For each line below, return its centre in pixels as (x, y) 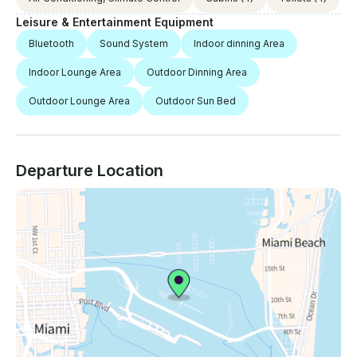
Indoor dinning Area (239, 44)
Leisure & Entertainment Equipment (115, 22)
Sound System (134, 44)
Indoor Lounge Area (75, 73)
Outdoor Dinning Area (197, 73)
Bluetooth (51, 44)
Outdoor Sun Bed (196, 101)
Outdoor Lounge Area (79, 101)
